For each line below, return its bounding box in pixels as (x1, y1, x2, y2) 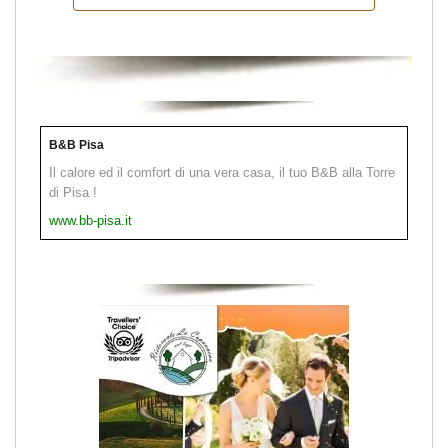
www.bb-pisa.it (49, 212, 132, 228)
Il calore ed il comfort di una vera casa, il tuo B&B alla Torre (49, 164, 395, 180)
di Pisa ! (49, 184, 97, 200)
